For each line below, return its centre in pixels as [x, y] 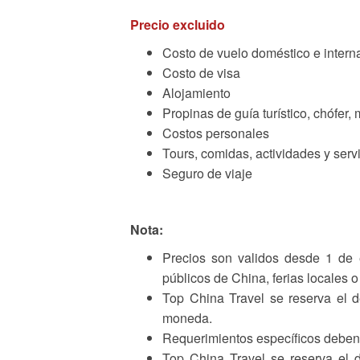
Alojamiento [196, 93]
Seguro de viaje [207, 174]
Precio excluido [178, 25]
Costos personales [216, 133]
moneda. [187, 318]
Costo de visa [201, 73]
